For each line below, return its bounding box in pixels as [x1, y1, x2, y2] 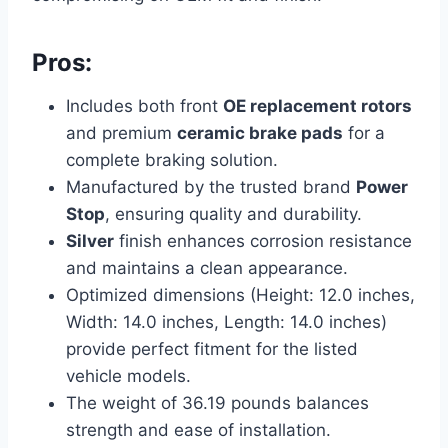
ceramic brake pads [177, 122, 343, 143]
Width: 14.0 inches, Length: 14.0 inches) [66, 311, 387, 332]
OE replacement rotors [223, 95, 412, 116]
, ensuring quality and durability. [105, 203, 362, 224]
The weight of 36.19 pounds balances [66, 392, 369, 413]
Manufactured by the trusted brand [66, 176, 356, 197]
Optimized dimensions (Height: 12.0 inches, [66, 284, 415, 305]
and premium [66, 122, 177, 143]
